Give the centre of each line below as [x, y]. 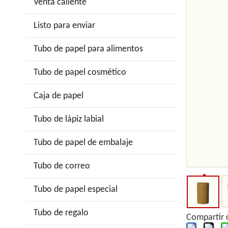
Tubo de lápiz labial [69, 119]
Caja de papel [59, 96]
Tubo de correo [62, 166]
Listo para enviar [64, 26]
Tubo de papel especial [76, 190]
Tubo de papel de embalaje [83, 143]
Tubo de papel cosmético [80, 73]
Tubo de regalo [61, 213]
